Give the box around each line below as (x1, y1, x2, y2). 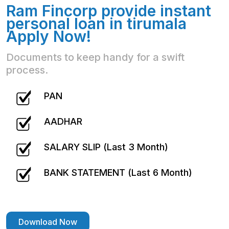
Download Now (18, 217, 77, 227)
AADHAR (44, 116, 82, 127)
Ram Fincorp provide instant (6, 2, 211, 20)
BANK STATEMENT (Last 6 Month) (44, 167, 192, 178)
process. (6, 64, 48, 77)
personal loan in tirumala (6, 14, 187, 33)
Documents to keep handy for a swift (6, 51, 185, 64)
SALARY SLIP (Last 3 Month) (44, 141, 168, 152)
